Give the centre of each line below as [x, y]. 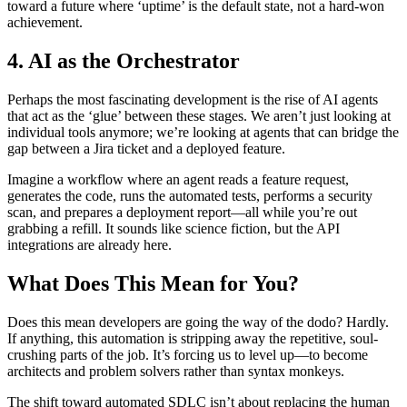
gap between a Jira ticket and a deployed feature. [146, 148]
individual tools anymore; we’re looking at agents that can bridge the [203, 132]
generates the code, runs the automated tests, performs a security [190, 195]
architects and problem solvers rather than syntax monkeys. [176, 371]
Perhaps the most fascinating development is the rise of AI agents [193, 99]
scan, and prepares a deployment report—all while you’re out [182, 212]
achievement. [45, 23]
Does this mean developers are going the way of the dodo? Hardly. [198, 322]
